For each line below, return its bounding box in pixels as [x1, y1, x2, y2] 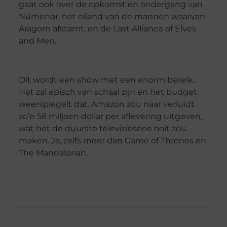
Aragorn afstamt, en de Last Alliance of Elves [18, 24, 196, 33]
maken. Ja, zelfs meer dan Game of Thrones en [18, 135, 206, 145]
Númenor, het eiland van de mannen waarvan [18, 12, 205, 21]
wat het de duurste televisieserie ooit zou [18, 123, 186, 133]
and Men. [18, 36, 56, 46]
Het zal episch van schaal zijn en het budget [18, 87, 197, 97]
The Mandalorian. [18, 147, 88, 158]
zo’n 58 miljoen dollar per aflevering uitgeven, [18, 111, 202, 121]
